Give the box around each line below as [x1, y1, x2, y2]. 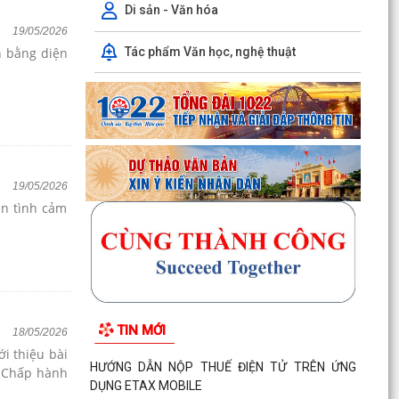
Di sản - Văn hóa [124, 2, 218, 17]
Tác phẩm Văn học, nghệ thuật [124, 44, 296, 59]
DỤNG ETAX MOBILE [89, 378, 202, 393]
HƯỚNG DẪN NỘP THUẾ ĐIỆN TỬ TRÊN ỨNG [89, 359, 356, 374]
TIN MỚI [116, 322, 166, 339]
